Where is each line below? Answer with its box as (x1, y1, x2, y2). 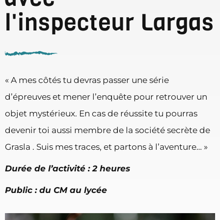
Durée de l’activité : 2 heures (5, 164, 130, 174)
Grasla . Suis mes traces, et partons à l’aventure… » (5, 142, 208, 152)
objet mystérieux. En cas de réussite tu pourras (5, 109, 197, 119)
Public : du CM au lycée (5, 185, 107, 195)
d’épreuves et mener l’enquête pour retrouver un (5, 92, 207, 102)
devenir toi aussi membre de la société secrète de (5, 125, 210, 136)
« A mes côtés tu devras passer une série (5, 75, 169, 85)
